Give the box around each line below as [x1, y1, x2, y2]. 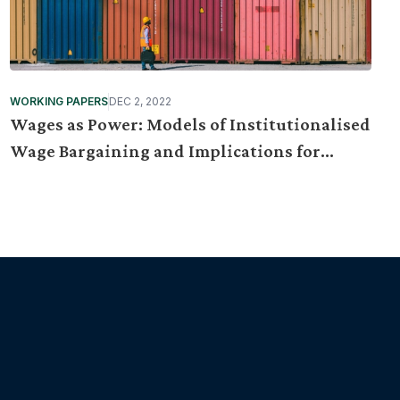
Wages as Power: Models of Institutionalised [9, 114, 371, 134]
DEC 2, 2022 [108, 95, 171, 108]
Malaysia [9, 168, 82, 187]
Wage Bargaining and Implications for [9, 141, 321, 161]
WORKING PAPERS [9, 95, 108, 108]
